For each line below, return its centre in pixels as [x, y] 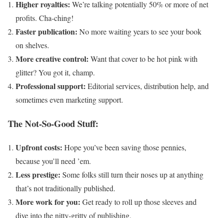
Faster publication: [46, 32]
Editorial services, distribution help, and [147, 86]
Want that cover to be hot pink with [143, 59]
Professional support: [51, 86]
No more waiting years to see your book [139, 32]
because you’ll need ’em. [53, 161]
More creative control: [52, 59]
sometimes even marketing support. [69, 100]
